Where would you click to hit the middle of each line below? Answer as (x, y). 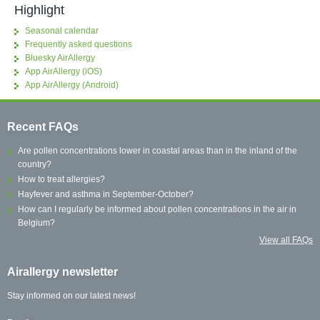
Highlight (39, 10)
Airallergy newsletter (62, 271)
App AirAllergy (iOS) (63, 72)
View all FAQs (286, 240)
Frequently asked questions (78, 45)
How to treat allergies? (61, 179)
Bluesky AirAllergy (60, 58)
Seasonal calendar (61, 31)
